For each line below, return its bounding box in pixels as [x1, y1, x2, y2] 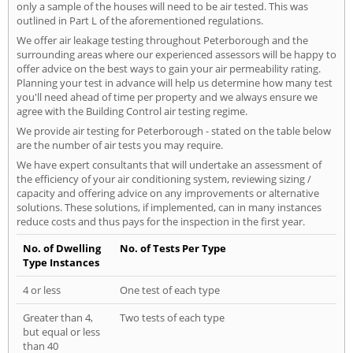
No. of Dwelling [23, 241, 101, 256]
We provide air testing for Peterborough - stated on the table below [17, 124, 331, 139]
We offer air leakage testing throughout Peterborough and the [17, 33, 308, 48]
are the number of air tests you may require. [17, 138, 223, 153]
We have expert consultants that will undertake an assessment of [17, 158, 321, 173]
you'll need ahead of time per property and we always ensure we [17, 90, 318, 105]
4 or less [23, 283, 61, 298]
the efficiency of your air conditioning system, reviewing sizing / [17, 172, 311, 187]
